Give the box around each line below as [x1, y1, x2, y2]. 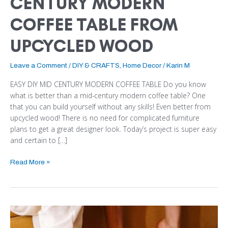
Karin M [166, 62, 190, 70]
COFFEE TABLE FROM [10, 14, 178, 36]
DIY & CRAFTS [72, 62, 120, 70]
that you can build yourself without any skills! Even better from [10, 101, 211, 111]
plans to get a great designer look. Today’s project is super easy [10, 124, 216, 134]
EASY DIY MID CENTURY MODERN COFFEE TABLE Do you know [10, 79, 206, 89]
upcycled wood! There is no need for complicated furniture [10, 112, 199, 123]
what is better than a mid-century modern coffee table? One [10, 90, 206, 100]
